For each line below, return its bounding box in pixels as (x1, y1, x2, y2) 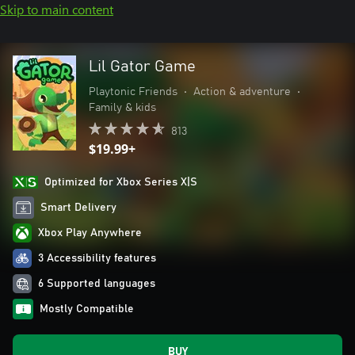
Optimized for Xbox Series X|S (44, 177, 197, 188)
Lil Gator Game (89, 59, 196, 74)
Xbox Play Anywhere (38, 227, 142, 239)
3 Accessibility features (38, 253, 156, 264)
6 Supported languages (38, 278, 155, 289)
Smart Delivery (40, 202, 117, 213)
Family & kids (89, 102, 156, 113)
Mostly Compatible (40, 303, 134, 315)
